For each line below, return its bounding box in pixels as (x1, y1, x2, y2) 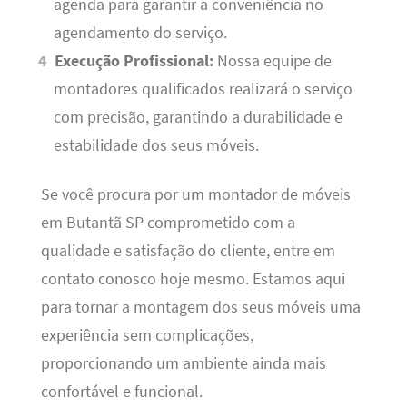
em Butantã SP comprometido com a (40, 212, 295, 233)
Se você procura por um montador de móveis (40, 184, 351, 204)
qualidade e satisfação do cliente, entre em (40, 240, 335, 261)
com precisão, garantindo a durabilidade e (53, 107, 342, 128)
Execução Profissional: (55, 51, 214, 72)
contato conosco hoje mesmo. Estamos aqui (40, 268, 345, 289)
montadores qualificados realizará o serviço (53, 79, 352, 100)
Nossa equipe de (213, 51, 333, 72)
